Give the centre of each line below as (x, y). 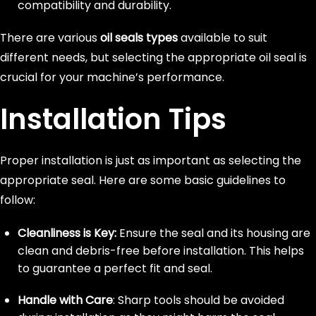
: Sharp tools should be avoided (199, 300)
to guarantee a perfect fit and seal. (115, 268)
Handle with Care (65, 300)
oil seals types (139, 38)
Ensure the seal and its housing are (215, 233)
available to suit (223, 38)
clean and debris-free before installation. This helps (161, 251)
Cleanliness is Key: (68, 233)
